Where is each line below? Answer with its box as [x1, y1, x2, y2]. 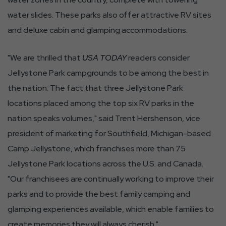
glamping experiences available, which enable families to [8, 204, 214, 214]
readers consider [127, 52, 190, 63]
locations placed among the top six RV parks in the [8, 98, 194, 108]
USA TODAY [82, 52, 127, 63]
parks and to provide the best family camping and [8, 189, 190, 199]
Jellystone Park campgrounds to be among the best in [8, 68, 209, 78]
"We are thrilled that [8, 52, 82, 63]
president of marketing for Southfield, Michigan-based [8, 128, 211, 139]
